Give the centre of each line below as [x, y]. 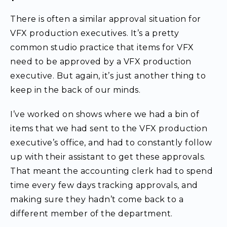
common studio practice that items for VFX [102, 47]
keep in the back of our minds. [75, 90]
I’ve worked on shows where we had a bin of [105, 114]
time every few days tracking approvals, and [104, 185]
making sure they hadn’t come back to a [97, 199]
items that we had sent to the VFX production [109, 128]
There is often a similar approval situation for [106, 19]
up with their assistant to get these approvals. [108, 157]
